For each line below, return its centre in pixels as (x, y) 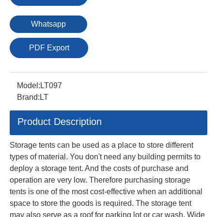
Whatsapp (48, 24)
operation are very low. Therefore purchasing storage (100, 180)
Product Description (60, 121)
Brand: (28, 97)
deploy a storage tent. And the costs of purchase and (99, 168)
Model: (29, 85)
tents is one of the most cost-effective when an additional (106, 191)
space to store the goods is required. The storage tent (101, 203)
